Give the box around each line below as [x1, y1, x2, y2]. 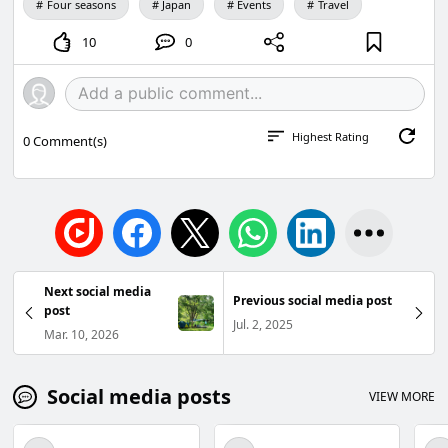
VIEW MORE [368, 388, 435, 406]
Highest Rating [291, 128, 369, 144]
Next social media [44, 282, 152, 300]
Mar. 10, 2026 [44, 325, 120, 343]
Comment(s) [30, 132, 108, 151]
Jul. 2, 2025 [232, 316, 293, 334]
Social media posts [47, 382, 232, 410]
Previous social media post [232, 292, 392, 310]
